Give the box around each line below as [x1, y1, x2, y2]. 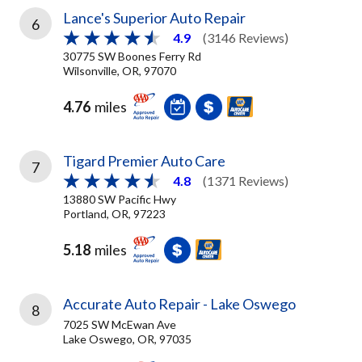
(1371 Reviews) [203, 173, 289, 189]
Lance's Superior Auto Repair [63, 9, 246, 27]
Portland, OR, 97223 [63, 206, 166, 221]
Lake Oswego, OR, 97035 [63, 331, 192, 346]
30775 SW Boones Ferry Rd [63, 48, 201, 63]
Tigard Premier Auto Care [63, 151, 225, 170]
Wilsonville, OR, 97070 [63, 63, 176, 78]
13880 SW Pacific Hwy [63, 192, 176, 206]
